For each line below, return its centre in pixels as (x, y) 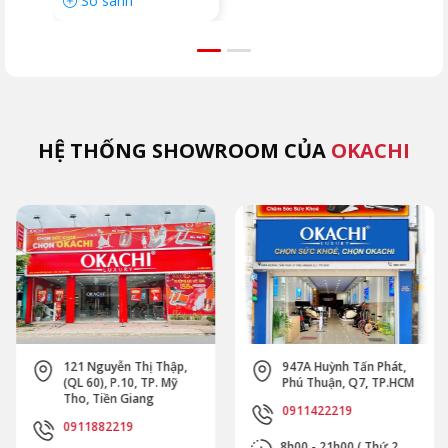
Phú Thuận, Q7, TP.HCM (347, 383)
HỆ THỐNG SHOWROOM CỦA (184, 150)
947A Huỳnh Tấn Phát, (343, 367)
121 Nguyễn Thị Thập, (124, 367)
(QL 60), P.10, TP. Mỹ (119, 383)
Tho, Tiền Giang (107, 399)
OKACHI (370, 150)
